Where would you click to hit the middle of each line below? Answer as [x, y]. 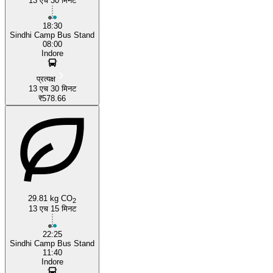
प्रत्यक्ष [46, 79]
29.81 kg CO [50, 198]
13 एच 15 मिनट [52, 208]
